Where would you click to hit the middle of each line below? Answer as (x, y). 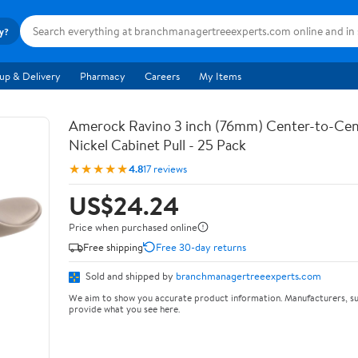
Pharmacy (103, 76)
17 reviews (165, 168)
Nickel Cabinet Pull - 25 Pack (157, 145)
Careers (162, 76)
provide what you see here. (124, 308)
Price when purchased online (133, 227)
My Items (220, 76)
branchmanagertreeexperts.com (249, 276)
